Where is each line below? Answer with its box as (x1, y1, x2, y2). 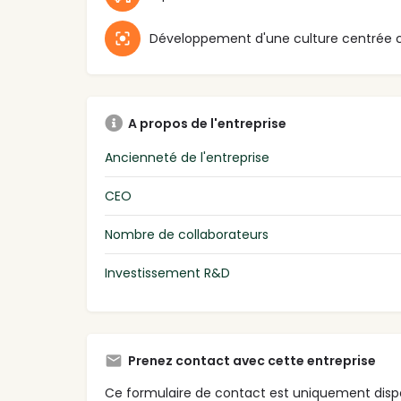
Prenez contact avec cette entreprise (128, 352, 376, 371)
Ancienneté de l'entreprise (105, 149, 269, 167)
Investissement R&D (105, 264, 230, 283)
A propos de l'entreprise (128, 115, 286, 133)
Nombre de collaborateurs (105, 226, 269, 244)
